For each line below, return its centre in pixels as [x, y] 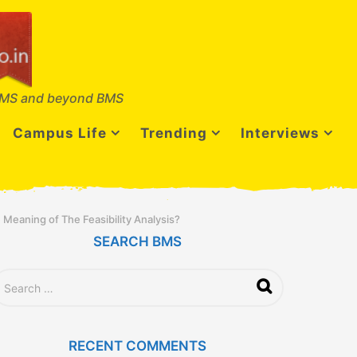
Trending [174, 133]
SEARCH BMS [138, 242]
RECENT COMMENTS [138, 346]
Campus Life [60, 133]
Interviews [280, 133]
